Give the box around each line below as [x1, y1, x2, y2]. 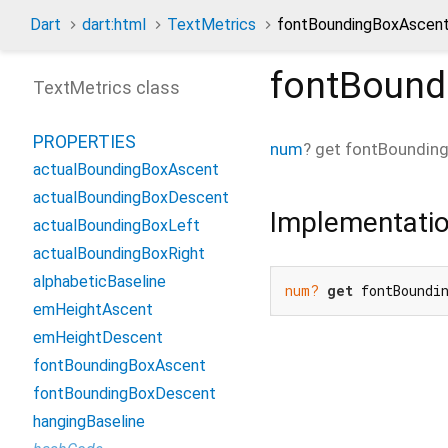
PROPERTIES [33, 131, 136, 152]
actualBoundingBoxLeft [33, 216, 200, 235]
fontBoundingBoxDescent [33, 384, 216, 403]
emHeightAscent [33, 300, 153, 319]
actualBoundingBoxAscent [33, 160, 219, 179]
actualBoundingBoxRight [33, 244, 205, 263]
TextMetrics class [33, 77, 180, 98]
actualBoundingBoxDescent [33, 188, 229, 207]
